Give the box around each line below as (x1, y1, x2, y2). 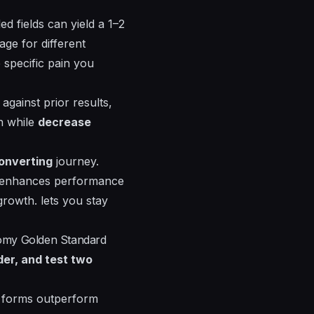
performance (50, 173, 124, 188)
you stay (59, 193, 108, 207)
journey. (53, 153, 99, 168)
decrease (38, 114, 91, 129)
